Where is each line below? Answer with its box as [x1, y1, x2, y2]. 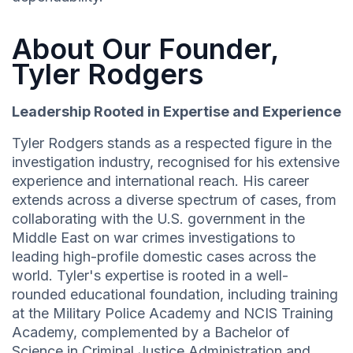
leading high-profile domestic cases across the [12, 248, 316, 266]
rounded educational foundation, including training [12, 286, 338, 303]
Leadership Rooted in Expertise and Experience [12, 103, 341, 121]
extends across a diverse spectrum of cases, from [12, 191, 336, 209]
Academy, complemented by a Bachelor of [12, 324, 290, 341]
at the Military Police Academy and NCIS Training [12, 305, 333, 322]
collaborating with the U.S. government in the [12, 210, 305, 228]
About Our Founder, [12, 32, 278, 67]
